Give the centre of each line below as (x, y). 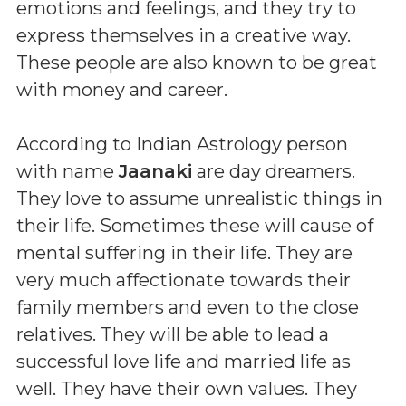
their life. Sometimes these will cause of (195, 225)
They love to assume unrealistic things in (199, 198)
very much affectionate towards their (184, 280)
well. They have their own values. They (187, 388)
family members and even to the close (188, 307)
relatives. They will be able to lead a (173, 334)
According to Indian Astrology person (182, 144)
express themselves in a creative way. (184, 35)
